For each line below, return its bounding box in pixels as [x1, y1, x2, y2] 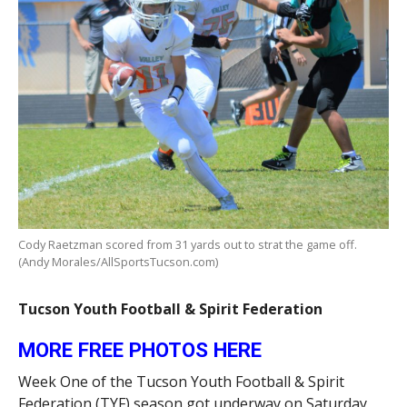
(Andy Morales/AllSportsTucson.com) [17, 253, 218, 270]
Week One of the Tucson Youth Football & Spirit [17, 371, 344, 392]
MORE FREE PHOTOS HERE [17, 337, 262, 362]
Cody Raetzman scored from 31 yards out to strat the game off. [17, 235, 357, 253]
